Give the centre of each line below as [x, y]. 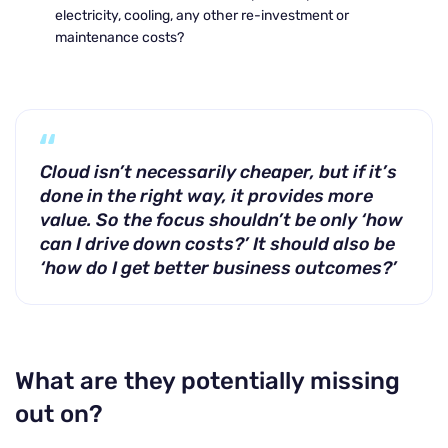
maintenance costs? [119, 37]
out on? [59, 414]
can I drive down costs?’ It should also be [217, 244]
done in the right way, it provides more [206, 196]
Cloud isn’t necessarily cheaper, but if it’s [218, 172]
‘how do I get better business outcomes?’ [218, 268]
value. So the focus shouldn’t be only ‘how [221, 220]
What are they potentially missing [207, 381]
